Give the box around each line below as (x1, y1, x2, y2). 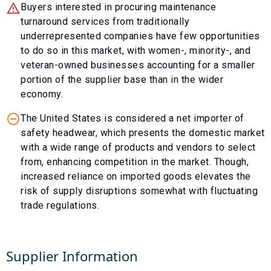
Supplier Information (6, 246, 138, 265)
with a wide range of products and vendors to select (21, 141, 256, 153)
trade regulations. (21, 199, 99, 211)
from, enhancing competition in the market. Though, (21, 155, 249, 168)
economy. (21, 88, 63, 100)
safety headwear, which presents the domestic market (21, 126, 265, 139)
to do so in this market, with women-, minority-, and (21, 44, 250, 56)
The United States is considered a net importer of (21, 112, 244, 124)
